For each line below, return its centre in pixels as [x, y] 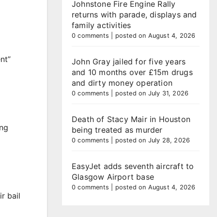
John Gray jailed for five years [129, 62]
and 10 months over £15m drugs [132, 72]
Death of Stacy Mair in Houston [131, 119]
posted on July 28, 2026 [153, 140]
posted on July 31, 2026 [152, 93]
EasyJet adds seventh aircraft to [133, 166]
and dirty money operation [122, 83]
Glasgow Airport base [113, 177]
